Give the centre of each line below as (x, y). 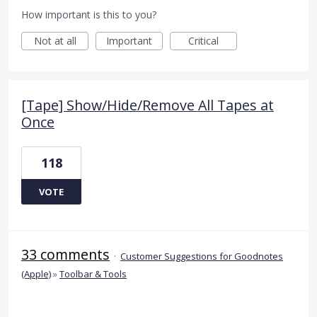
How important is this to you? (89, 14)
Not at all (55, 40)
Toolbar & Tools (93, 273)
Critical (203, 40)
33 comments (65, 254)
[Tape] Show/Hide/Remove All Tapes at (148, 105)
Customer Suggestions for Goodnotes (202, 256)
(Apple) (36, 273)
